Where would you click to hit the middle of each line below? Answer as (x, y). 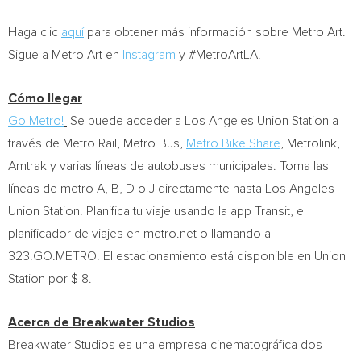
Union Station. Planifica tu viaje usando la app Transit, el (157, 211)
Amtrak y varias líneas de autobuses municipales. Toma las (168, 166)
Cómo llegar (45, 98)
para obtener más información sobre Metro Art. (215, 32)
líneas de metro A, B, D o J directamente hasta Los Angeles (171, 189)
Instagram (149, 55)
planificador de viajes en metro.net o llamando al (141, 234)
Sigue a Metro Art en (64, 55)
